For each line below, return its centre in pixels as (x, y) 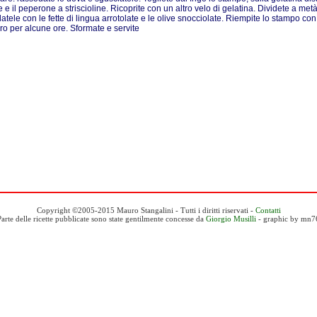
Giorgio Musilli (231, 219)
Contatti (268, 210)
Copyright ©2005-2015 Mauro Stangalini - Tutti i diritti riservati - (146, 210)
